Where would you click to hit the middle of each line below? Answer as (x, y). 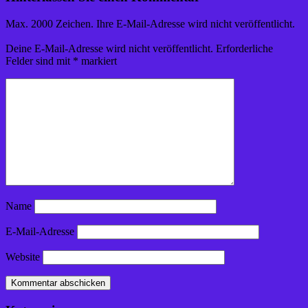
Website (23, 257)
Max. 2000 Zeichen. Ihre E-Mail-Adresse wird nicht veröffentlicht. (150, 23)
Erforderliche (244, 49)
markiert (98, 61)
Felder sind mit (39, 61)
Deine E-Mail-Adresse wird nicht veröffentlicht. (109, 49)
